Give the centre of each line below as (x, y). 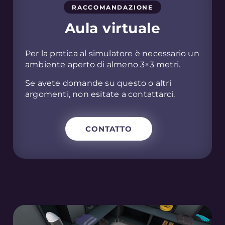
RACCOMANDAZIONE (113, 8)
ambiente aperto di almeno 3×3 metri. (103, 65)
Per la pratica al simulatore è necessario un (112, 54)
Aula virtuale (113, 28)
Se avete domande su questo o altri (98, 83)
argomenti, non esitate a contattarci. (100, 94)
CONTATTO (108, 129)
